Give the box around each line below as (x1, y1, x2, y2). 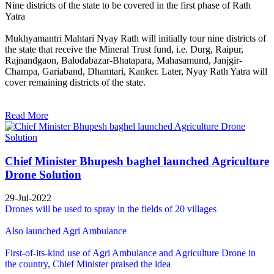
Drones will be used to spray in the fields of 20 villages (5, 204, 217, 215)
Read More (5, 110, 48, 121)
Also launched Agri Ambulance (5, 226, 127, 237)
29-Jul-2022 (5, 193, 51, 204)
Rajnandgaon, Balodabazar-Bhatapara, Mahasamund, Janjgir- (5, 55, 242, 66)
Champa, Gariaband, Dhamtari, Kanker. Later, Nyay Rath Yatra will (5, 66, 267, 77)
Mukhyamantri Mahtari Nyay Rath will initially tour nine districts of (5, 33, 266, 44)
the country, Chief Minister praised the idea (5, 259, 171, 270)
